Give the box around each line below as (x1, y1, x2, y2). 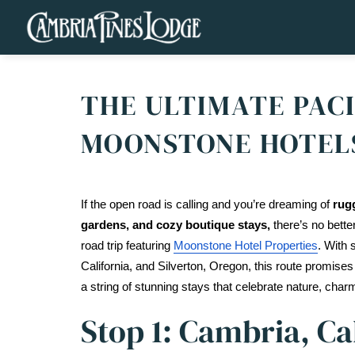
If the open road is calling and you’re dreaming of (81, 198, 333, 211)
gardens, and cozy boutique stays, (81, 219, 270, 231)
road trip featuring (81, 239, 174, 252)
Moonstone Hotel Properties (174, 239, 318, 252)
